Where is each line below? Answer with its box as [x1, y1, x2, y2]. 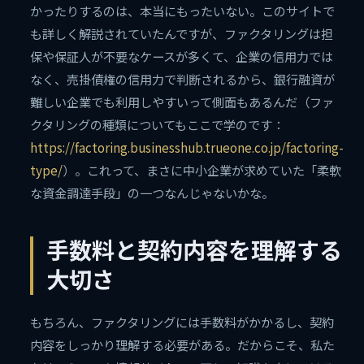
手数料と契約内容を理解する [46, 236, 343, 266]
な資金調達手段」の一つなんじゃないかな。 [30, 184, 275, 202]
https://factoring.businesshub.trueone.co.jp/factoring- [30, 138, 344, 157]
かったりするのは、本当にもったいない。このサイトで [30, 2, 336, 20]
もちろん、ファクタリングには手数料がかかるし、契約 [30, 313, 335, 331]
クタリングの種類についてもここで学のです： [30, 115, 285, 134]
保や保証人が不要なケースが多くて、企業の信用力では [30, 47, 334, 66]
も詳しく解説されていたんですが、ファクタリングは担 [30, 24, 334, 43]
